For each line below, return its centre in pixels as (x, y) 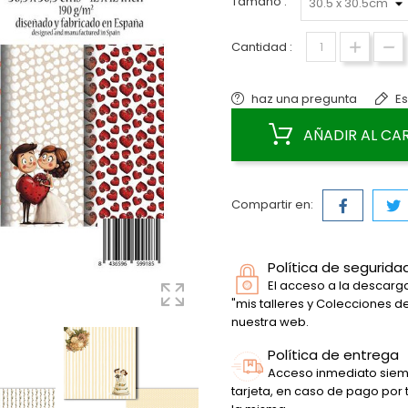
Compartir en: (272, 204)
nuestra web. (270, 322)
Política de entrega (333, 355)
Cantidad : (262, 47)
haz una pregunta (304, 99)
